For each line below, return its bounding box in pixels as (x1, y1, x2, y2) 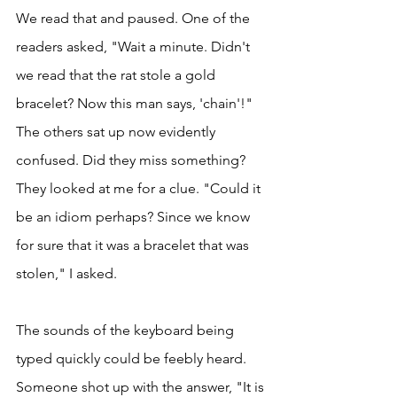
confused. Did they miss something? (16, 152, 249, 169)
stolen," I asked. (16, 265, 121, 283)
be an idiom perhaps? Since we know (16, 208, 253, 226)
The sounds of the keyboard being (16, 322, 237, 339)
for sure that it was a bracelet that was (16, 237, 253, 254)
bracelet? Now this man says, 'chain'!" (16, 95, 256, 113)
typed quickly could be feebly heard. (16, 350, 250, 368)
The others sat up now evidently (16, 123, 219, 141)
